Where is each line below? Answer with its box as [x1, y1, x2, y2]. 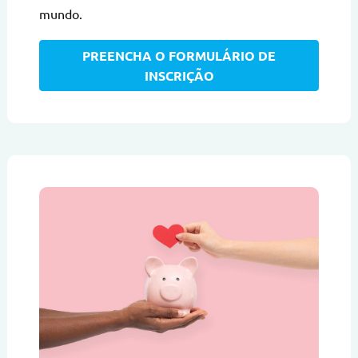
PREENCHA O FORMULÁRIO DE [82, 46, 276, 64]
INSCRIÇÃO [144, 66, 214, 84]
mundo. [38, 6, 82, 22]
